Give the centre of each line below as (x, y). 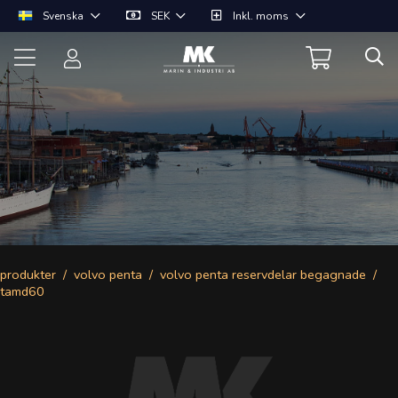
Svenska (64, 16)
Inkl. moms (261, 16)
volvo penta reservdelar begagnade (263, 275)
